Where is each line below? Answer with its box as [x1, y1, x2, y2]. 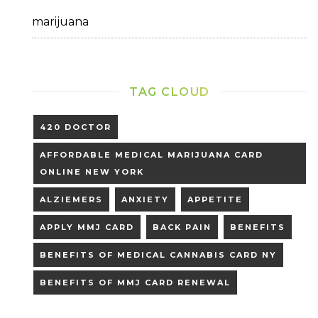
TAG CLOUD [129, 84, 210, 99]
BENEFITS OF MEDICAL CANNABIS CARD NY [40, 249, 277, 260]
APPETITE [187, 194, 243, 204]
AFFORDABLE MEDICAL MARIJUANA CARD [40, 149, 263, 160]
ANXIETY [121, 194, 169, 204]
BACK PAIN [153, 221, 212, 232]
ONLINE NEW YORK [40, 166, 144, 177]
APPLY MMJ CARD [40, 221, 134, 232]
